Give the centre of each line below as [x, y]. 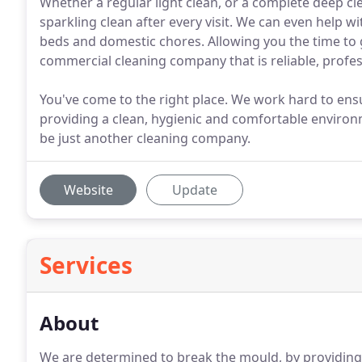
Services [86, 265]
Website [88, 190]
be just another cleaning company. [145, 138]
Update [195, 190]
